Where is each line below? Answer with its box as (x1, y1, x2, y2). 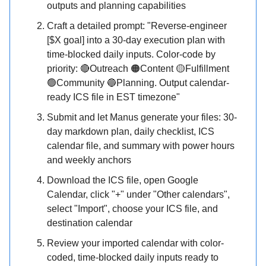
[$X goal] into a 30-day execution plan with (47, 35, 225, 46)
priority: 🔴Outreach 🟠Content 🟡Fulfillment (47, 64, 229, 74)
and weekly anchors (47, 155, 131, 166)
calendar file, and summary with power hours (47, 141, 235, 151)
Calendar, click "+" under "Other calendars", (47, 189, 230, 200)
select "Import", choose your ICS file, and (47, 204, 218, 214)
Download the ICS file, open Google (47, 175, 198, 186)
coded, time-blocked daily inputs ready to (47, 252, 218, 263)
